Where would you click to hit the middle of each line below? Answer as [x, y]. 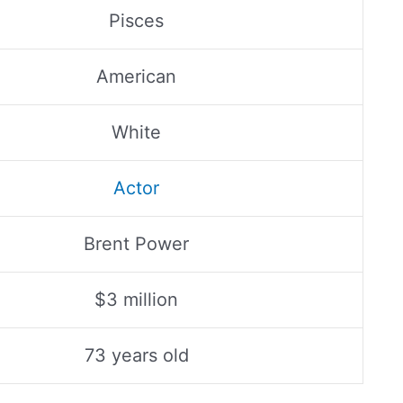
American [136, 76]
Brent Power [136, 244]
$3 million [136, 300]
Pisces [136, 21]
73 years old [136, 355]
